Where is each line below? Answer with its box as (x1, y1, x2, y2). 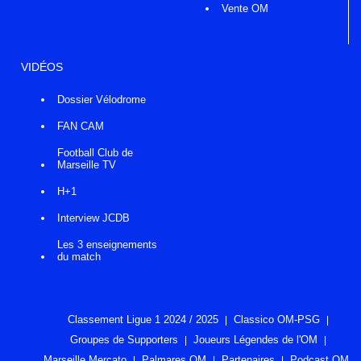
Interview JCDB (57, 212, 130, 225)
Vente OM (221, 2, 268, 15)
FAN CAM (57, 120, 104, 133)
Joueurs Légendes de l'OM (193, 334, 318, 346)
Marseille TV (57, 159, 116, 172)
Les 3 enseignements (57, 239, 157, 251)
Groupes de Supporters (70, 334, 179, 346)
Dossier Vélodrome (57, 93, 146, 106)
